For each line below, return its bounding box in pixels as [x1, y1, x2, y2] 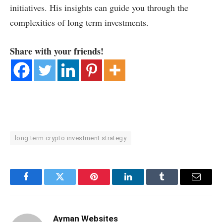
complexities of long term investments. [10, 16, 149, 28]
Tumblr [161, 179, 188, 189]
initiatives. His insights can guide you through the [10, 1, 188, 13]
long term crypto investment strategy [15, 134, 127, 142]
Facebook [25, 179, 60, 189]
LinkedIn [127, 179, 160, 189]
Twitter [59, 179, 85, 189]
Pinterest [93, 179, 125, 189]
